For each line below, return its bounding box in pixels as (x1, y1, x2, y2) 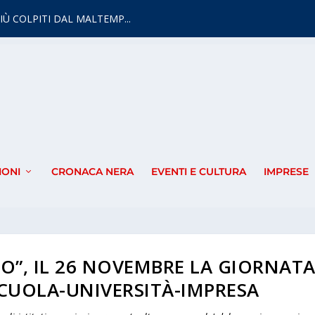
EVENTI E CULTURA (150, 165, 246, 179)
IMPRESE (263, 165, 309, 179)
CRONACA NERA (51, 165, 134, 179)
